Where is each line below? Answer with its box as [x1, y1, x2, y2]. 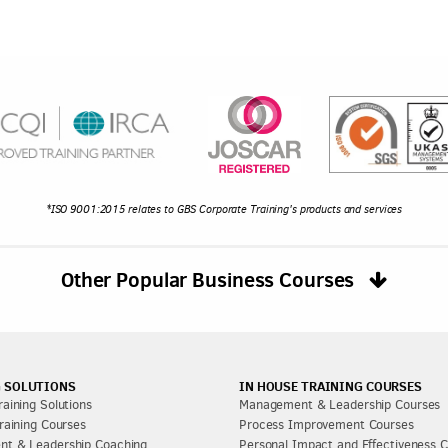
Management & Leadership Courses [239, 396, 441, 413]
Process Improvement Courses [239, 416, 414, 433]
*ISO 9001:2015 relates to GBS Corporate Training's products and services [45, 201, 403, 217]
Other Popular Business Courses [60, 266, 360, 293]
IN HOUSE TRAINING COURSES [239, 377, 422, 395]
